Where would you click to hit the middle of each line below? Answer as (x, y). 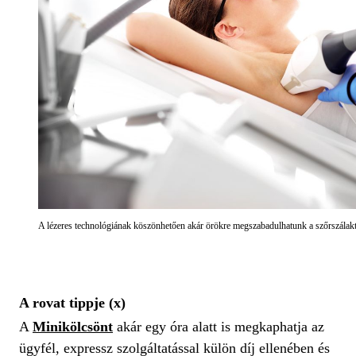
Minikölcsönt (73, 326)
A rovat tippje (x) (72, 302)
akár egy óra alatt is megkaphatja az (219, 326)
